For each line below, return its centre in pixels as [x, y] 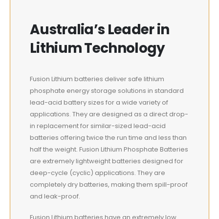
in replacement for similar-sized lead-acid [98, 126]
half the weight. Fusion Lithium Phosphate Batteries [109, 150]
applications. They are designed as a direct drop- [109, 114]
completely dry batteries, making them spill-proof [109, 185]
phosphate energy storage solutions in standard [107, 91]
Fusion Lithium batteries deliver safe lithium [97, 79]
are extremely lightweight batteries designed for [107, 161]
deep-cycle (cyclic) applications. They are [98, 173]
